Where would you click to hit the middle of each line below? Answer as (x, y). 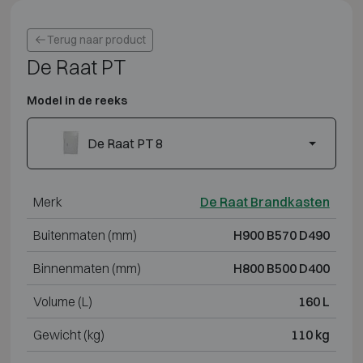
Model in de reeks (77, 101)
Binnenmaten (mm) (87, 269)
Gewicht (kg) (68, 335)
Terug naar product (96, 39)
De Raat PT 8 (125, 144)
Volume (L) (62, 302)
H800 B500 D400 (281, 269)
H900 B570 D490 (281, 235)
